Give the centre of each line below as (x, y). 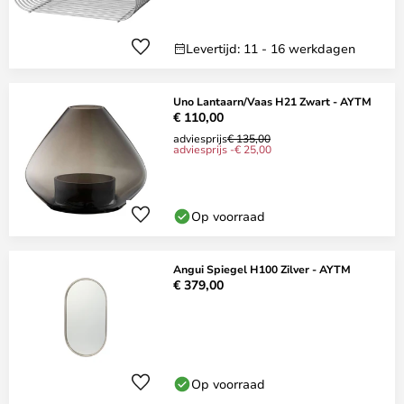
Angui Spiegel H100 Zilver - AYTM (262, 269)
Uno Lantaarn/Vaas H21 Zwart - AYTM (272, 101)
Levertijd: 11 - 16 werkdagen (271, 48)
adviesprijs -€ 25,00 (222, 149)
